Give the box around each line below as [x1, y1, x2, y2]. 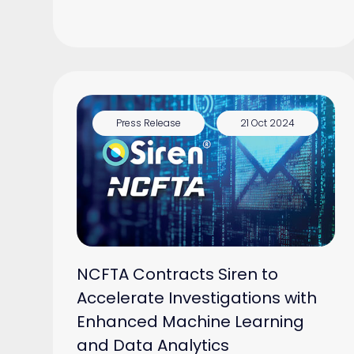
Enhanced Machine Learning [77, 310, 305, 333]
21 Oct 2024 [240, 116, 296, 130]
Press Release [116, 116, 182, 130]
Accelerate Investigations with [77, 286, 318, 309]
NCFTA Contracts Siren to [77, 262, 279, 285]
